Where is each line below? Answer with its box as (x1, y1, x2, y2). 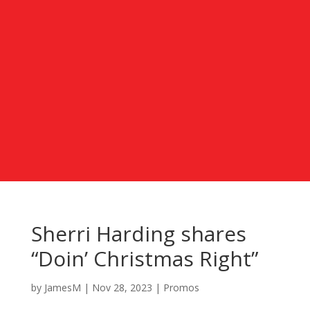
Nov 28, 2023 (91, 280, 152, 294)
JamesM (44, 280, 81, 294)
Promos (163, 280, 199, 294)
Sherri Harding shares (30, 219, 246, 248)
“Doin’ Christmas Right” (30, 244, 258, 273)
